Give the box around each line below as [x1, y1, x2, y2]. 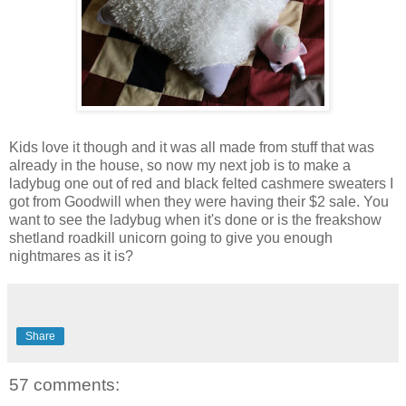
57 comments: [9, 375, 120, 395]
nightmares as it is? [9, 248, 133, 265]
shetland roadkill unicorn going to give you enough [9, 230, 333, 246]
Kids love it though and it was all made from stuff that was [9, 140, 374, 156]
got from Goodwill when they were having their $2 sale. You [9, 194, 389, 210]
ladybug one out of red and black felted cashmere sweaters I [9, 176, 393, 192]
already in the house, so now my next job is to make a [9, 158, 351, 174]
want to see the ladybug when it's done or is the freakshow [9, 212, 382, 228]
